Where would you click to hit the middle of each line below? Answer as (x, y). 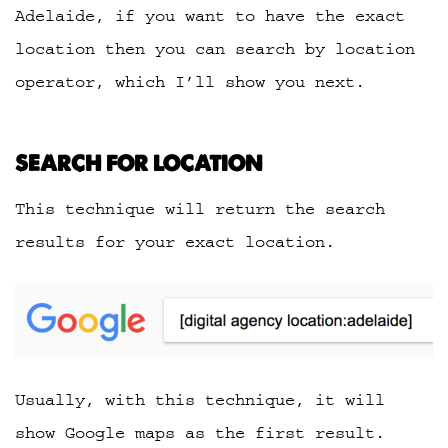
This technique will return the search (200, 208)
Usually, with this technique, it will (200, 400)
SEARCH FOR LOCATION (138, 164)
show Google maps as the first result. (200, 433)
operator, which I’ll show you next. (190, 81)
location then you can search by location (215, 48)
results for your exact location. (175, 241)
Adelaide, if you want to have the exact (210, 15)
